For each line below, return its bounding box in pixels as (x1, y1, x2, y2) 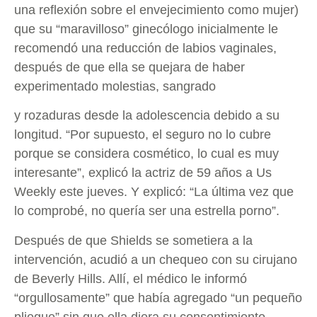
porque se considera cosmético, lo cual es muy (14, 146, 279, 161)
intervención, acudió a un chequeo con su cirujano (14, 252, 297, 267)
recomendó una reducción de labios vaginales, (14, 40, 277, 55)
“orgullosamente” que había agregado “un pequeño (14, 290, 302, 305)
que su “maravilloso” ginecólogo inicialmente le (14, 21, 278, 36)
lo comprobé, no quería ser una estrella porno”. (14, 204, 279, 219)
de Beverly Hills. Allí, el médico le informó (14, 271, 247, 286)
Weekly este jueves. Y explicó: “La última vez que (14, 185, 294, 200)
